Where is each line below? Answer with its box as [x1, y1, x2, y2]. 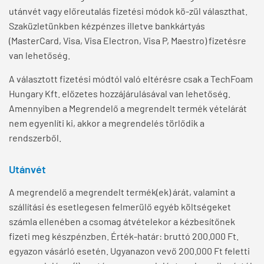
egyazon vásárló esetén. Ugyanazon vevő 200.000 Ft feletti [9, 245, 250, 257]
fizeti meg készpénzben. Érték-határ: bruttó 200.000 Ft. [9, 230, 239, 242]
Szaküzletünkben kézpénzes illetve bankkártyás [9, 20, 205, 32]
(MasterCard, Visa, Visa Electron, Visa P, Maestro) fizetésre [9, 35, 246, 47]
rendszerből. [9, 132, 61, 144]
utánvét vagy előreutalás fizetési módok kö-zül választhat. [9, 5, 247, 17]
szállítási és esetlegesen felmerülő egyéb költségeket [9, 201, 231, 213]
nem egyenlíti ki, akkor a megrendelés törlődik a [9, 117, 204, 129]
